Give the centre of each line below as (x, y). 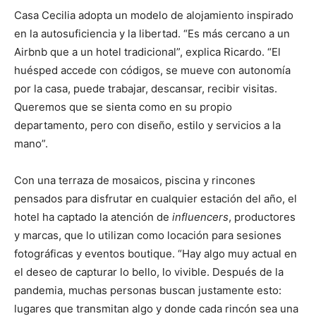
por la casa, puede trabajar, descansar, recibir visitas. (146, 89)
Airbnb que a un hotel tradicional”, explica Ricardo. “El (147, 52)
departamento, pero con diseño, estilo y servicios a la (147, 125)
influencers (200, 217)
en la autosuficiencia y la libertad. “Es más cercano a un (152, 34)
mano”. (31, 144)
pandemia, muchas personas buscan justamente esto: (148, 290)
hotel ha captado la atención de (93, 217)
